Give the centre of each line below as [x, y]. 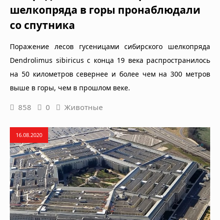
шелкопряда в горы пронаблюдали [105, 10]
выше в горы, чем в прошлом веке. [70, 87]
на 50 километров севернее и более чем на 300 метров [110, 74]
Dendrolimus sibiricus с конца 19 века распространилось [110, 60]
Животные [83, 107]
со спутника [42, 25]
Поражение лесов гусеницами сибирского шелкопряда [110, 46]
